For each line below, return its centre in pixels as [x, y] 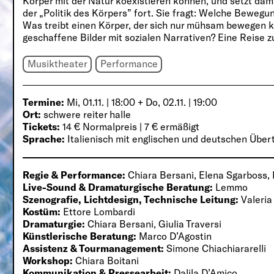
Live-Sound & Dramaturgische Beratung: [119, 187]
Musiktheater [57, 64]
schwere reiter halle [86, 114]
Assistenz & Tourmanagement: [95, 248]
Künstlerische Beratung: [80, 235]
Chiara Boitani [107, 260]
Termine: [44, 102]
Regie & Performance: [76, 174]
